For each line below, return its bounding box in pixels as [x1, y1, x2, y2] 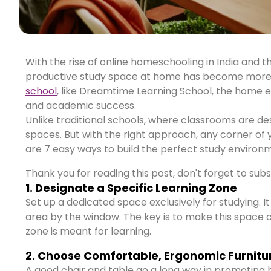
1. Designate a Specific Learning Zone [25, 180, 237, 195]
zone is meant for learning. [25, 224, 151, 238]
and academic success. [25, 99, 136, 113]
